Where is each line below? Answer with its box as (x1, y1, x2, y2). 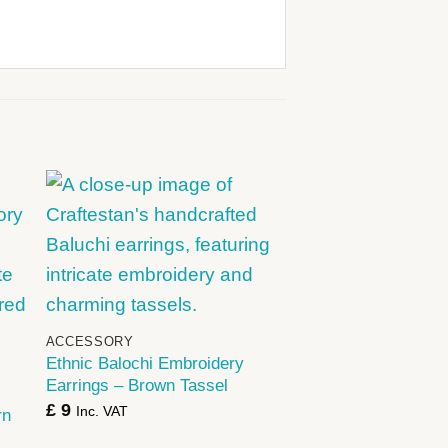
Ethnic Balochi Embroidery (45, 353, 244, 374)
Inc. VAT (75, 402, 128, 419)
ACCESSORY (45, 333, 134, 349)
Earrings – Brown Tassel (45, 375, 228, 396)
